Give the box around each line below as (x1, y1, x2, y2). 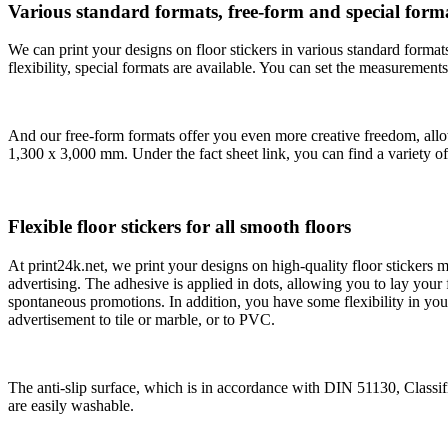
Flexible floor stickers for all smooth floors (8, 215, 351, 237)
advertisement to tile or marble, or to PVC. (8, 310, 275, 328)
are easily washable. (8, 396, 134, 414)
